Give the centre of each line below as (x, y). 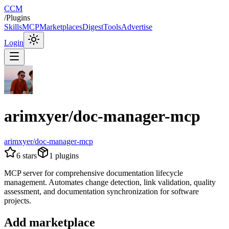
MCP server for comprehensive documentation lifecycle (94, 173)
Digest (93, 27)
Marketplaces (61, 27)
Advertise (137, 27)
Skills (13, 27)
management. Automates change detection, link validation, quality (110, 182)
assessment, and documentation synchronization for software (101, 191)
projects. (18, 200)
